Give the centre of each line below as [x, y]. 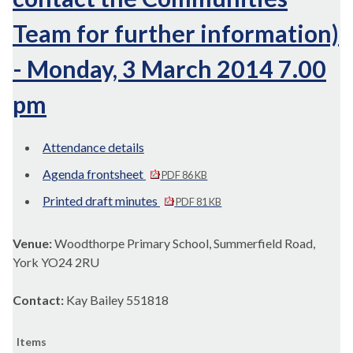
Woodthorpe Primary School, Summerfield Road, [185, 243]
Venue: [33, 243]
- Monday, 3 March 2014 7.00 [169, 69]
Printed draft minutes [101, 201]
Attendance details [93, 147]
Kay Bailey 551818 [119, 300]
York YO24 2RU [56, 262]
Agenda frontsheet [94, 174]
